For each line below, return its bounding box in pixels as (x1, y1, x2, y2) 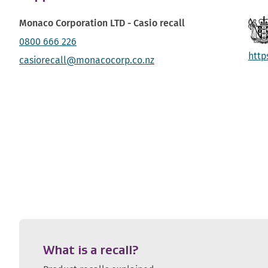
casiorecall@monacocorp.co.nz (19, 53, 154, 68)
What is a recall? (43, 243, 138, 257)
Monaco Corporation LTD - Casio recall (19, 16, 185, 31)
